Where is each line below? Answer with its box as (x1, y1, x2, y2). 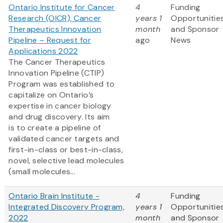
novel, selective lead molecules (8, 155, 124, 166)
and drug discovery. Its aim (8, 111, 110, 122)
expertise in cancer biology (8, 101, 111, 111)
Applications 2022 (8, 46, 78, 57)
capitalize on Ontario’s (8, 90, 94, 101)
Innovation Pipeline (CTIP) (8, 68, 105, 79)
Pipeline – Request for (8, 35, 91, 46)
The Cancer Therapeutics (8, 57, 106, 68)
